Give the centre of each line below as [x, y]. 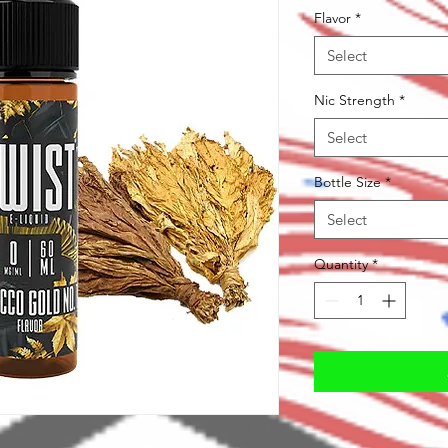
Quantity [341, 263]
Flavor [332, 17]
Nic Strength [354, 99]
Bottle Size [347, 181]
